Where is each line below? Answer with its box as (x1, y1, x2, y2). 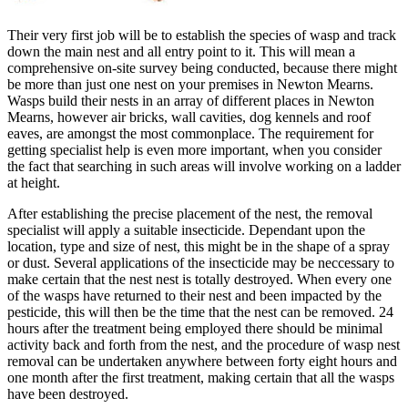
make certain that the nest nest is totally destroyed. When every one (7, 271, 392, 288)
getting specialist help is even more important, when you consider (7, 142, 382, 158)
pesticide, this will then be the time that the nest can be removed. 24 (7, 304, 393, 321)
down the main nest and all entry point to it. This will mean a (7, 44, 355, 60)
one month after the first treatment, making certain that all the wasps (7, 370, 394, 386)
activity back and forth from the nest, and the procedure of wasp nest (7, 337, 400, 353)
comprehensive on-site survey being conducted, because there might (7, 60, 397, 76)
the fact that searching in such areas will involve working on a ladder (7, 158, 401, 175)
